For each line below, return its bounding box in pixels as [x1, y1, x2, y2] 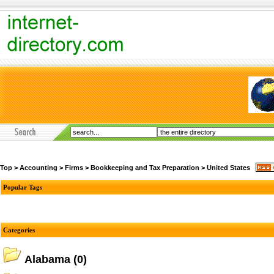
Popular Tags [3, 183, 42, 191]
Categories [3, 226, 35, 234]
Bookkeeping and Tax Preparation [91, 163, 199, 171]
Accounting [20, 163, 57, 171]
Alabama [24, 253, 70, 265]
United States [207, 163, 250, 171]
